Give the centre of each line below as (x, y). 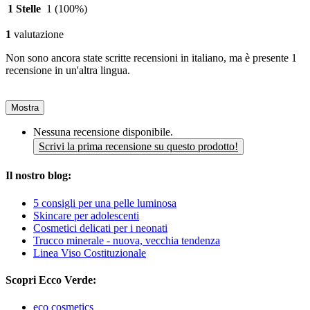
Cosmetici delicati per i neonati (100, 228)
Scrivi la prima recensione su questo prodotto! (138, 147)
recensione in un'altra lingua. (68, 71)
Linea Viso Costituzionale (90, 253)
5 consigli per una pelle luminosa (105, 203)
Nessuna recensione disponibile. (103, 132)
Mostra (25, 108)
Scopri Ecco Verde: (51, 280)
